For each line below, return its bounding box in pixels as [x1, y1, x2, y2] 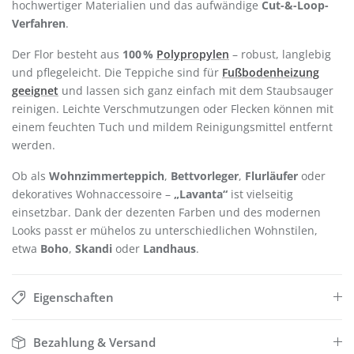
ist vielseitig [228, 186, 293, 202]
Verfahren [12, 16, 66, 32]
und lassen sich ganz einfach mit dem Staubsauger [58, 83, 333, 99]
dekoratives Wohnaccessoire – [12, 186, 174, 202]
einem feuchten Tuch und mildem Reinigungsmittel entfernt [12, 119, 333, 135]
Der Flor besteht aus [12, 47, 122, 62]
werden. [12, 137, 55, 153]
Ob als [12, 168, 49, 184]
